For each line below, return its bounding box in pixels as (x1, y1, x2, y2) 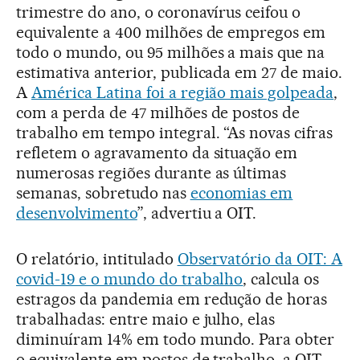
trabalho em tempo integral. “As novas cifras (16, 122, 333, 142)
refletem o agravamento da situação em (16, 142, 298, 162)
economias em (190, 182, 293, 202)
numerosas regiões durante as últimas (16, 162, 287, 182)
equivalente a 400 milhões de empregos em (16, 22, 326, 42)
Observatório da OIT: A (177, 248, 343, 268)
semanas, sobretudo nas (16, 182, 190, 202)
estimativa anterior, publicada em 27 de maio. (16, 62, 343, 82)
